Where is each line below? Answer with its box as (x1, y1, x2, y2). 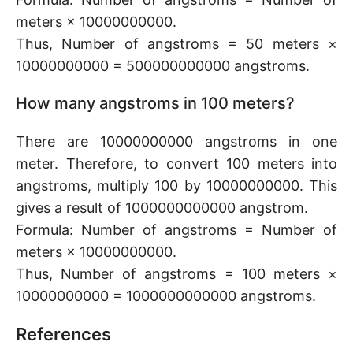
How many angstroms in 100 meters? (16, 94, 295, 113)
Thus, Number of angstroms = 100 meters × (16, 266, 337, 282)
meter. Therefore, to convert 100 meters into (16, 155, 337, 172)
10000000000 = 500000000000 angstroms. (16, 58, 310, 74)
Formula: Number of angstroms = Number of (16, 221, 337, 238)
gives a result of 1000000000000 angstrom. (16, 199, 308, 216)
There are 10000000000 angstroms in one (16, 133, 337, 150)
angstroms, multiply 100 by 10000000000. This (16, 177, 337, 194)
